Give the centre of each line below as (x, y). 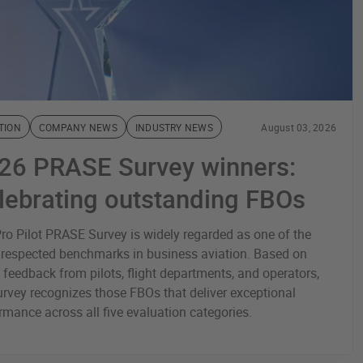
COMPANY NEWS (78, 127)
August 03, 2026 (299, 127)
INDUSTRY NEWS (174, 127)
